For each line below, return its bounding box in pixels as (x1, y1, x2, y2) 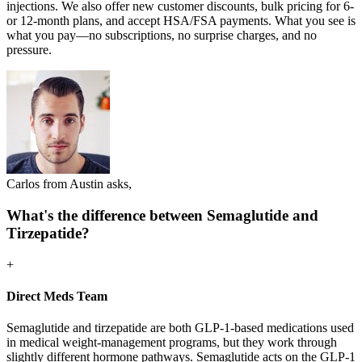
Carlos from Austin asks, (6, 177, 132, 192)
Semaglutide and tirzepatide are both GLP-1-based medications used (6, 321, 354, 335)
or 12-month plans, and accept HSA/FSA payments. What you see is (6, 14, 356, 28)
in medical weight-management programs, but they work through (6, 335, 337, 350)
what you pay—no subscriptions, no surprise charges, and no (6, 28, 317, 43)
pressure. (6, 43, 52, 57)
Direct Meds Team (6, 289, 107, 304)
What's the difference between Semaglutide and (6, 207, 318, 225)
